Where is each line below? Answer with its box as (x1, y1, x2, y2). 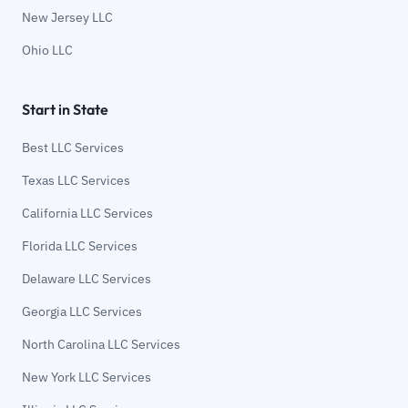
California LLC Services (22, 204, 153, 221)
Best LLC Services (22, 138, 124, 156)
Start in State (22, 99, 108, 118)
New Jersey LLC (22, 8, 113, 25)
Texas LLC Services (22, 171, 130, 189)
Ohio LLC (22, 41, 73, 58)
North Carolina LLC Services (22, 335, 180, 352)
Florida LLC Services (22, 237, 138, 254)
